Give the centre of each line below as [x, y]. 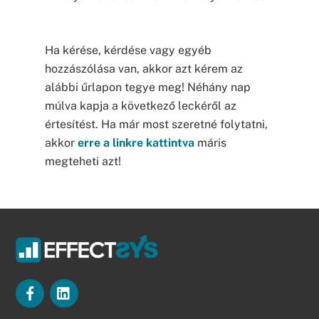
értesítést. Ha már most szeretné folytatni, [156, 125]
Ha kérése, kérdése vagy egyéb [128, 51]
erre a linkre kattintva [136, 143]
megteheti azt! [83, 162]
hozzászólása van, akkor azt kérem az [143, 69]
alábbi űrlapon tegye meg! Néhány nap [147, 88]
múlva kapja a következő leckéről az [140, 106]
